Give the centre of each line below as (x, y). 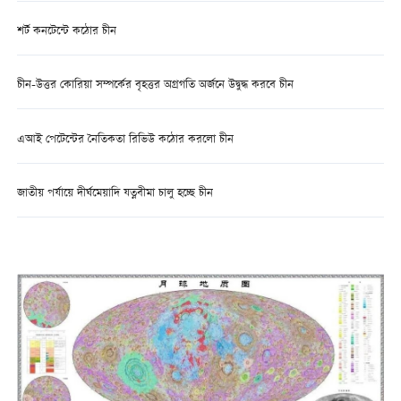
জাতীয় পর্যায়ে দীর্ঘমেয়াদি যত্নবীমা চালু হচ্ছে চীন (115, 193)
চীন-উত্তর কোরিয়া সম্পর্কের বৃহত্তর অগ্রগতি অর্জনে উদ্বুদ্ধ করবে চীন (155, 86)
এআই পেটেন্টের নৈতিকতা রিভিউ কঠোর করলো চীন (125, 140)
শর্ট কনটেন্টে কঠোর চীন (66, 32)
